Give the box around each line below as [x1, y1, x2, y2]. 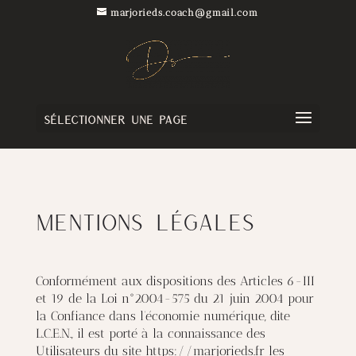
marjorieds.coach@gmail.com [110, 7, 259, 18]
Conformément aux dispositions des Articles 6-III [35, 273, 315, 288]
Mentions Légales [35, 208, 255, 235]
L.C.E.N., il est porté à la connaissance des [35, 326, 265, 341]
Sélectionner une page [43, 113, 188, 126]
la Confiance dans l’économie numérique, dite [35, 308, 290, 323]
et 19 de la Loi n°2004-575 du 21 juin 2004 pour [35, 291, 314, 306]
